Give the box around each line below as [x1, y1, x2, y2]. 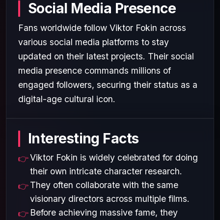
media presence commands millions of [18, 65, 171, 76]
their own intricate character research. [30, 165, 182, 176]
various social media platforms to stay [18, 36, 169, 47]
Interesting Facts [28, 130, 139, 147]
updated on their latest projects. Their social [18, 51, 194, 61]
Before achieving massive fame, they [30, 207, 178, 218]
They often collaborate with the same [30, 179, 178, 190]
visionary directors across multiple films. [30, 193, 190, 204]
